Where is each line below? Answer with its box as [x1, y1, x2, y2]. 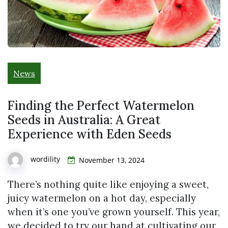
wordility [31, 154, 60, 164]
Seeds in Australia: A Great [8, 112, 160, 128]
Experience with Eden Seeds [8, 126, 172, 142]
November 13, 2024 [79, 155, 145, 165]
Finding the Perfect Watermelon [8, 98, 194, 114]
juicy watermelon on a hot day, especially [8, 191, 196, 204]
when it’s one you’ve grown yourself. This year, [8, 205, 220, 218]
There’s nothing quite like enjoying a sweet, [8, 178, 209, 190]
